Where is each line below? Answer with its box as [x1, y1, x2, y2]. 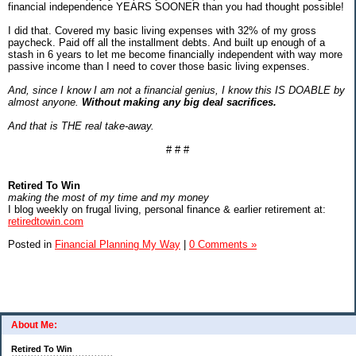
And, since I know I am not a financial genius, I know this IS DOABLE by [8, 83, 345, 96]
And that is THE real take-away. [8, 119, 154, 132]
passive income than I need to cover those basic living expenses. [8, 60, 310, 72]
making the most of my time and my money [8, 191, 209, 203]
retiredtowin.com [8, 215, 83, 227]
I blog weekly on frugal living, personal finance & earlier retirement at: [8, 203, 326, 215]
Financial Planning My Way [55, 238, 180, 250]
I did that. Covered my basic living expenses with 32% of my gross [8, 24, 316, 37]
